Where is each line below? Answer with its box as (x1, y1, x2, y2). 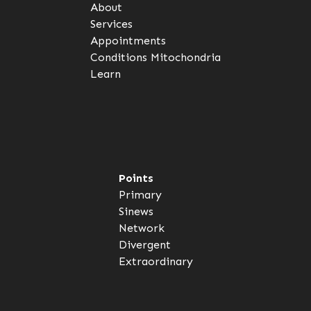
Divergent (118, 237, 171, 251)
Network (118, 221, 165, 235)
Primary (118, 187, 162, 201)
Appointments (90, 33, 166, 47)
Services (90, 17, 133, 31)
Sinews (118, 204, 153, 218)
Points (118, 171, 153, 185)
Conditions (90, 50, 147, 64)
